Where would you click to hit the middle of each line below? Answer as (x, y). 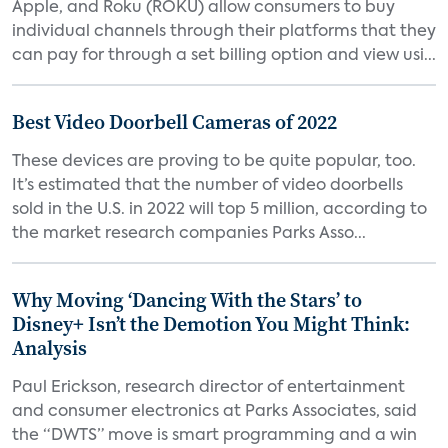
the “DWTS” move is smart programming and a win (214, 436)
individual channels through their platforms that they (224, 32)
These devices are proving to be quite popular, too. (214, 162)
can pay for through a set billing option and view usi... (224, 56)
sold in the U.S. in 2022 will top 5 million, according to (219, 210)
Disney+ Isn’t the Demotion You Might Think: (211, 324)
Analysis (49, 348)
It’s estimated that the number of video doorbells (207, 186)
